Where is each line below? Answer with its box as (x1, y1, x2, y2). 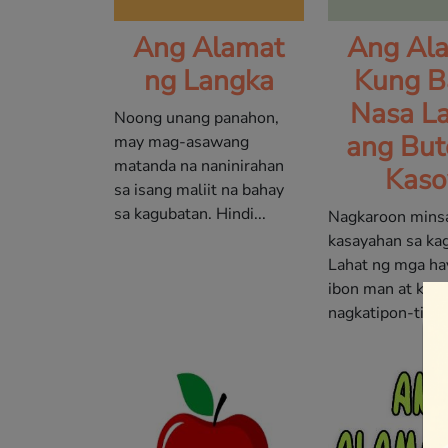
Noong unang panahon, (114, 107, 279, 130)
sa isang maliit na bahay (114, 179, 284, 202)
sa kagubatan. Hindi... (114, 203, 266, 226)
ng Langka (143, 62, 274, 101)
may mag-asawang (114, 131, 249, 154)
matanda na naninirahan (114, 155, 284, 178)
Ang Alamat (133, 29, 285, 68)
